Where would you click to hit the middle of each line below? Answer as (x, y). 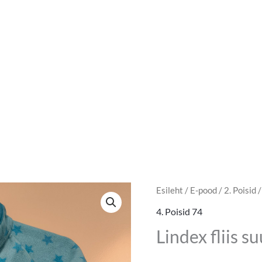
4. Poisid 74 (179, 212)
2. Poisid (240, 190)
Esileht (169, 190)
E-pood (203, 190)
